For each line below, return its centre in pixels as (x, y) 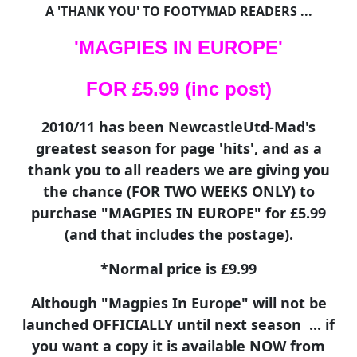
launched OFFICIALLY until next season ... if (178, 324)
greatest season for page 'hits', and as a (178, 148)
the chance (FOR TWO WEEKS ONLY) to (178, 191)
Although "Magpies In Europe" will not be (178, 303)
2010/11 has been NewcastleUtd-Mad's (178, 127)
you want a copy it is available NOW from (178, 346)
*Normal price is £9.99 (178, 269)
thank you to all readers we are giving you (178, 170)
